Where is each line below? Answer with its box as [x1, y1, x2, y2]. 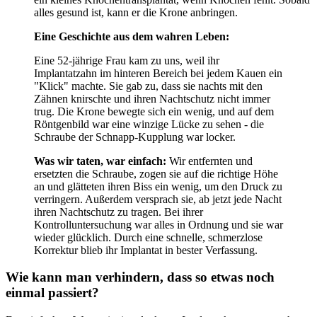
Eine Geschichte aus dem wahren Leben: [34, 30, 229, 42]
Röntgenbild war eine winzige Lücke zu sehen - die [34, 117, 264, 130]
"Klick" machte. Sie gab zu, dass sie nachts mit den [34, 79, 263, 92]
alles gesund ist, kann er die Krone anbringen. [34, 6, 238, 18]
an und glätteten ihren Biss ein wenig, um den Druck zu [34, 180, 282, 192]
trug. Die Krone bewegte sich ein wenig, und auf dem [34, 105, 274, 117]
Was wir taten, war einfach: [34, 154, 166, 167]
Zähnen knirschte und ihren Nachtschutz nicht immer [34, 92, 270, 105]
